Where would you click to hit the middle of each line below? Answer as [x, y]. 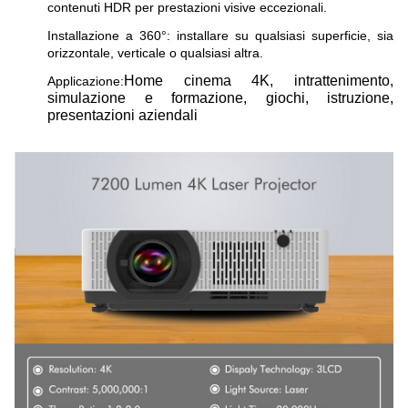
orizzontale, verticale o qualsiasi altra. [155, 53]
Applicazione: [86, 81]
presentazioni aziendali [122, 115]
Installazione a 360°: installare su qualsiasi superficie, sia [220, 36]
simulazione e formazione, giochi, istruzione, [220, 97]
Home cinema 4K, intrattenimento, [259, 80]
